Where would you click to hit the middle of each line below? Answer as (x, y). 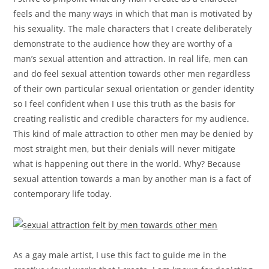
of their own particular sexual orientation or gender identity (134, 89)
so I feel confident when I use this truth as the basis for (125, 104)
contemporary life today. (63, 194)
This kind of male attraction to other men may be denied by (133, 134)
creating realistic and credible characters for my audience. (131, 119)
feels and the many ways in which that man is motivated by (133, 14)
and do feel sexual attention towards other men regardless (132, 74)
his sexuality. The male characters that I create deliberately (133, 29)
